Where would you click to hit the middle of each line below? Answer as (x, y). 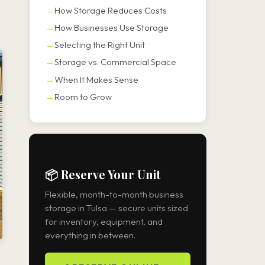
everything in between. (90, 235)
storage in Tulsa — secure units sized (117, 208)
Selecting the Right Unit (100, 45)
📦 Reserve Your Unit (103, 174)
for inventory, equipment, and (104, 222)
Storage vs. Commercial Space (115, 62)
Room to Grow (83, 96)
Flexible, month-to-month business (114, 195)
